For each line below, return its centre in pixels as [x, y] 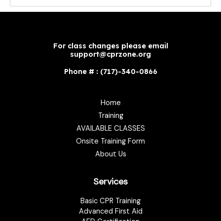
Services [110, 181]
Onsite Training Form [110, 141]
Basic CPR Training [110, 201]
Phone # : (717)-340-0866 [110, 71]
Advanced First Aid [110, 211]
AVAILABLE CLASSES [110, 128]
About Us [110, 154]
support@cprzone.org [110, 54]
